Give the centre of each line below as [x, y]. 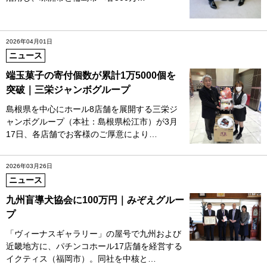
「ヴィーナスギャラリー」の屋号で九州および [94, 234]
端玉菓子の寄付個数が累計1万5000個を [91, 75]
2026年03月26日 [29, 166]
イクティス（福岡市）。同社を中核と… [81, 259]
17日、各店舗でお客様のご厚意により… [82, 134]
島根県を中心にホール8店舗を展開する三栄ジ [92, 109]
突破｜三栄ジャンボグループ [68, 89]
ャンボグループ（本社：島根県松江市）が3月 [92, 121]
